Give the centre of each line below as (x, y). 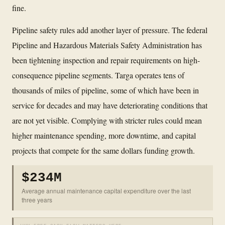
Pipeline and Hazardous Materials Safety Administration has (107, 45)
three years (37, 199)
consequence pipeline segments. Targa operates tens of (98, 75)
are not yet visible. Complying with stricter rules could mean (107, 120)
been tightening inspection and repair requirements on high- (106, 60)
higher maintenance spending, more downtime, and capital (104, 135)
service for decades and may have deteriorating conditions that (110, 105)
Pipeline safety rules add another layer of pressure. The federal (110, 30)
